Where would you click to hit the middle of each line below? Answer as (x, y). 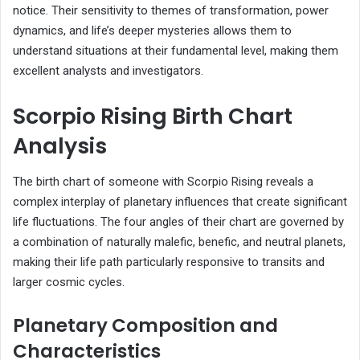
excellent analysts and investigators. (108, 71)
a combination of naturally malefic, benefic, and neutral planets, (179, 241)
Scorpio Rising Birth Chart (153, 117)
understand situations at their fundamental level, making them (176, 51)
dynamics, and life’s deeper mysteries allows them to (152, 31)
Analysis (60, 146)
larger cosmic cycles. (69, 282)
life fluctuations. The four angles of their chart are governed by (178, 221)
